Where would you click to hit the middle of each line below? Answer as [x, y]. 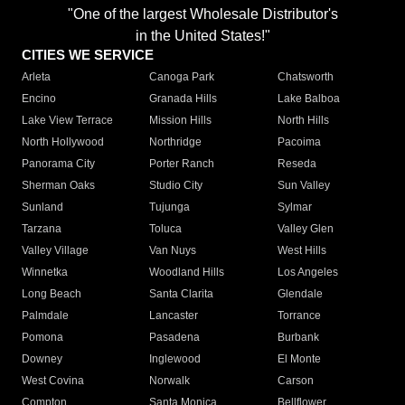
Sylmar [294, 207]
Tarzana [42, 229]
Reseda [297, 164]
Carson [295, 381]
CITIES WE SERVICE [88, 55]
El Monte [299, 359]
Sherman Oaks [58, 186]
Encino [39, 99]
